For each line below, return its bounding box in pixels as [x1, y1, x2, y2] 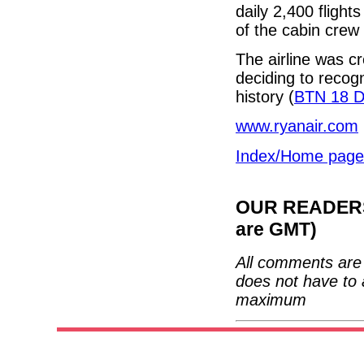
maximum [236, 291, 306, 309]
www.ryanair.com [236, 117, 358, 136]
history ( [236, 88, 294, 106]
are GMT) [236, 219, 317, 240]
